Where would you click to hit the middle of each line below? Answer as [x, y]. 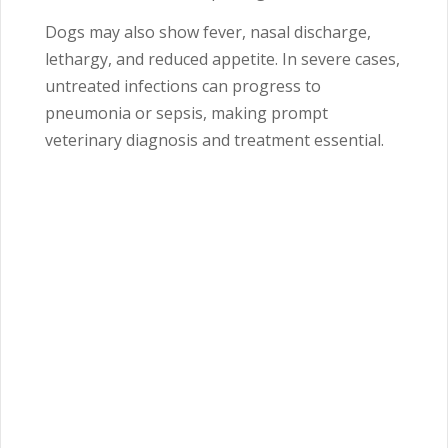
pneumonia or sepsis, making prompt [186, 113]
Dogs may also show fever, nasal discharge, [208, 32]
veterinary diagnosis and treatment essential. [214, 140]
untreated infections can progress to [183, 86]
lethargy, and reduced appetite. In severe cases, [222, 59]
